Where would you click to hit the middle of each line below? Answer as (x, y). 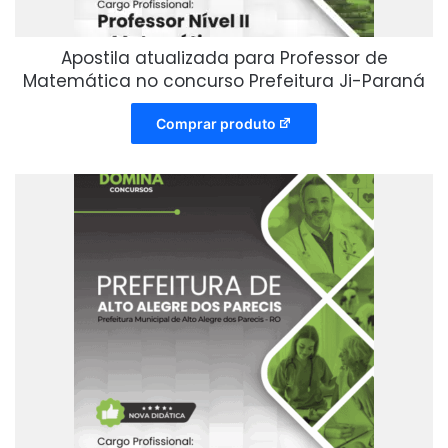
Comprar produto (215, 124)
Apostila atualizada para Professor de (224, 58)
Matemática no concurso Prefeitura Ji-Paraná (224, 81)
